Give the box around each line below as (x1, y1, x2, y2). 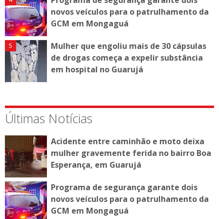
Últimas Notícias (5, 109, 92, 127)
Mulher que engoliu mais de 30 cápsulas (51, 40, 206, 51)
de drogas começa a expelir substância (51, 52, 203, 63)
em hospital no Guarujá (51, 64, 143, 75)
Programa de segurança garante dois (51, 181, 197, 193)
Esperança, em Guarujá (51, 159, 141, 170)
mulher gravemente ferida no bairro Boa (51, 147, 211, 158)
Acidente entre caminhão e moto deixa (51, 135, 204, 147)
